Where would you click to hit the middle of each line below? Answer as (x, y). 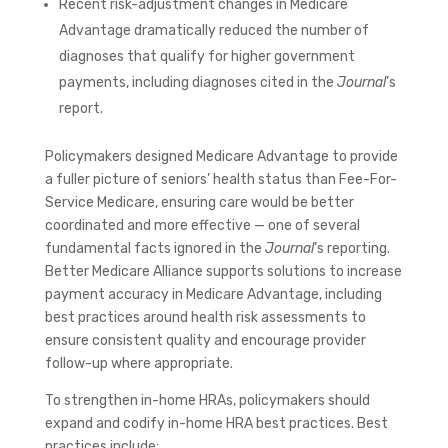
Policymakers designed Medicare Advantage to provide (221, 156)
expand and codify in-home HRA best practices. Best (216, 423)
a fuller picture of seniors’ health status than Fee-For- (220, 179)
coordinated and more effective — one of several (202, 225)
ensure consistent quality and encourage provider (205, 340)
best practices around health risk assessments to (205, 317)
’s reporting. (351, 248)
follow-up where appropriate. (138, 363)
